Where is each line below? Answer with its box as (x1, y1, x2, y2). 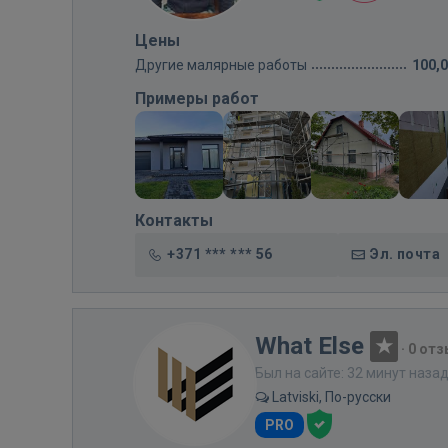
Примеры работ (135, 89, 259, 108)
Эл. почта (370, 246, 440, 262)
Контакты (135, 211, 213, 230)
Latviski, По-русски (269, 389, 391, 405)
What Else (255, 332, 364, 360)
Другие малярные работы (135, 57, 307, 73)
